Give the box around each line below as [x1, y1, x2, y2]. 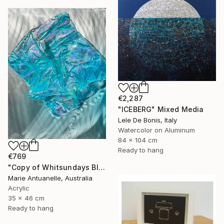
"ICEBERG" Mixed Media [118, 104, 204, 113]
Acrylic [8, 183, 29, 192]
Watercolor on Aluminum [118, 125, 195, 134]
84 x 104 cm [118, 135, 157, 144]
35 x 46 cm [8, 193, 44, 202]
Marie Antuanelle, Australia [8, 173, 92, 182]
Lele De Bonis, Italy [118, 115, 177, 124]
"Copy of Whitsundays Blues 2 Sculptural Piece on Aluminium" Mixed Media [98, 162, 105, 171]
